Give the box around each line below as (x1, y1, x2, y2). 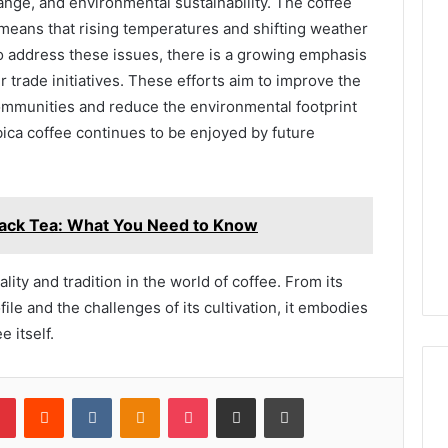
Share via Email (255, 388, 287, 405)
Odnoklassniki (159, 388, 245, 405)
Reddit (63, 388, 103, 405)
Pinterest (15, 388, 72, 405)
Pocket (207, 388, 250, 405)
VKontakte (111, 388, 175, 405)
